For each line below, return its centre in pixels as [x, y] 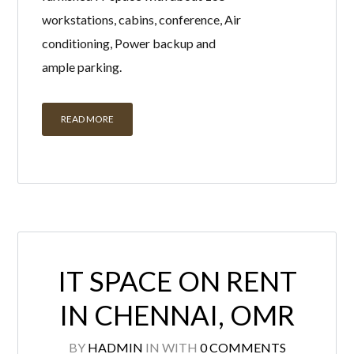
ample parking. [82, 67]
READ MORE [88, 119]
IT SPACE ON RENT [177, 281]
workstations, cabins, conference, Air [142, 20]
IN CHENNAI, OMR [177, 315]
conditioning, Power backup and [129, 43]
